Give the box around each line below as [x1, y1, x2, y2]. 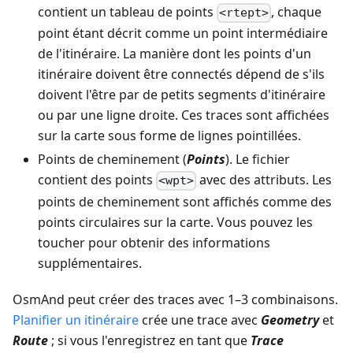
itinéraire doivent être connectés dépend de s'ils [38, 65, 325, 84]
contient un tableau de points [38, 3, 217, 21]
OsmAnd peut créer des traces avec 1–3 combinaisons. [13, 290, 338, 308]
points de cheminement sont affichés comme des [38, 192, 332, 210]
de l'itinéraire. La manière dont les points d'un [38, 45, 311, 63]
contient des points [38, 171, 156, 189]
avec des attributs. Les [196, 171, 333, 189]
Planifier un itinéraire [13, 310, 139, 329]
